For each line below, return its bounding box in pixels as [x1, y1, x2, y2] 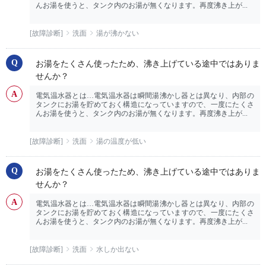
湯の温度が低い [96, 137, 146, 146]
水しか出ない [96, 245, 139, 254]
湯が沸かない [96, 29, 139, 38]
